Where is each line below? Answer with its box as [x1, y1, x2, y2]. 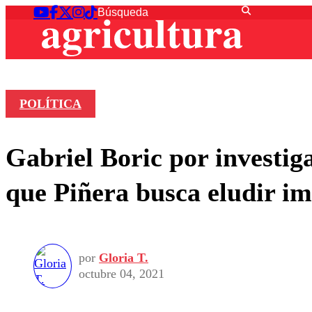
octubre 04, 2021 [79, 267, 164, 281]
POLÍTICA [19, 97, 81, 111]
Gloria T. [99, 251, 148, 265]
